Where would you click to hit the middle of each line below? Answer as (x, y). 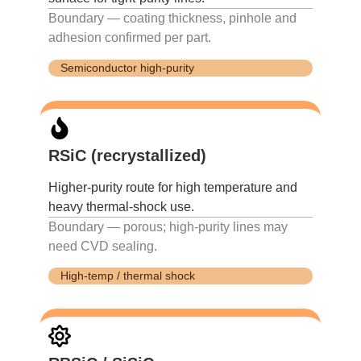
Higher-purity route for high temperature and (173, 187)
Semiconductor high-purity (127, 67)
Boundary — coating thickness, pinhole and (172, 19)
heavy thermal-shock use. (121, 206)
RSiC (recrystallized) (127, 155)
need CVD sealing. (103, 246)
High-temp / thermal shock (128, 275)
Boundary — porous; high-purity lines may (168, 226)
